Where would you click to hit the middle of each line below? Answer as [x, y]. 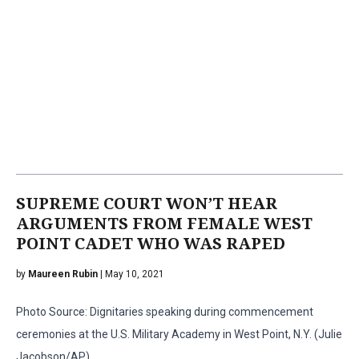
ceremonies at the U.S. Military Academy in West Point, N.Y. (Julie [179, 334]
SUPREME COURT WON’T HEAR [147, 203]
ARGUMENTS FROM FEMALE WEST [164, 223]
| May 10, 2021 [131, 274]
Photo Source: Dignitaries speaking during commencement [165, 311]
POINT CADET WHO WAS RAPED [151, 243]
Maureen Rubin [63, 274]
